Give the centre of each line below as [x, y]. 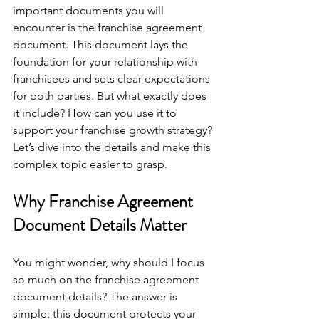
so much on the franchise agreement [107, 279]
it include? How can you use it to [96, 113]
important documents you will [90, 10]
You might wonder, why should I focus [110, 262]
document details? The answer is [96, 297]
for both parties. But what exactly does [111, 96]
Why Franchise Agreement [105, 202]
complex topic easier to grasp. [90, 164]
